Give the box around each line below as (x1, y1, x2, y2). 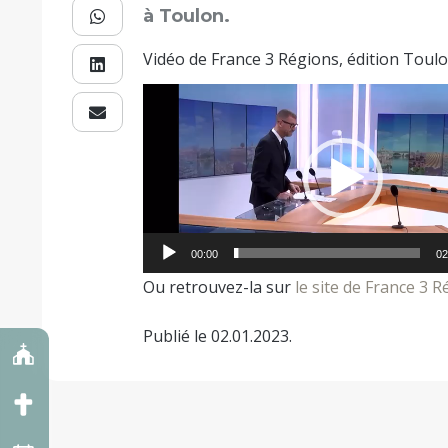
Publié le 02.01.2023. (143, 324, 293, 347)
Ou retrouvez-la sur (143, 275, 296, 298)
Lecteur (142, 86, 200, 109)
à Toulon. (143, 5, 231, 28)
